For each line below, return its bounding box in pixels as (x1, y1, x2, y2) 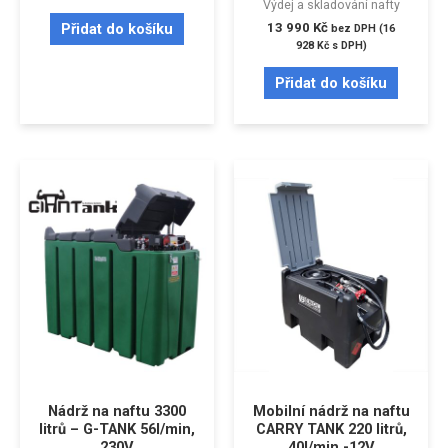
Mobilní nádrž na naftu (252, 402, 410, 421)
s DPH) (328, 38, 367, 52)
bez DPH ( (331, 21, 383, 35)
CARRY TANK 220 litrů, (255, 420, 407, 439)
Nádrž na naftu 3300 (48, 402, 186, 421)
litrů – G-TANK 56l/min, (39, 420, 195, 439)
